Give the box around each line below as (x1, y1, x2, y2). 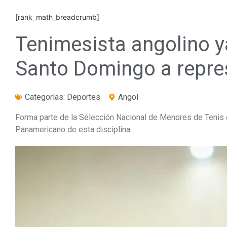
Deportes (67, 92, 100, 102)
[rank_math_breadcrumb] (15, 13, 99, 21)
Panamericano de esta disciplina (15, 125, 130, 134)
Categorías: (25, 92, 67, 102)
